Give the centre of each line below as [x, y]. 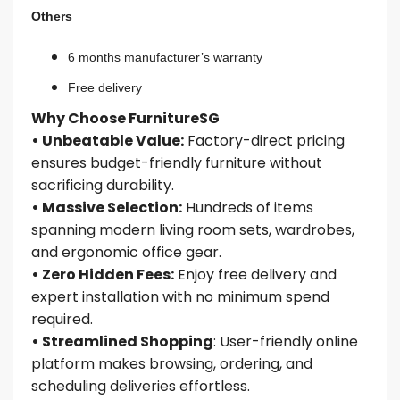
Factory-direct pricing [264, 140]
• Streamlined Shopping [122, 341]
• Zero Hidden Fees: [103, 274]
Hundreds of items [248, 207]
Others [52, 16]
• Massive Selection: [107, 207]
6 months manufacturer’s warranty [165, 57]
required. [62, 319]
